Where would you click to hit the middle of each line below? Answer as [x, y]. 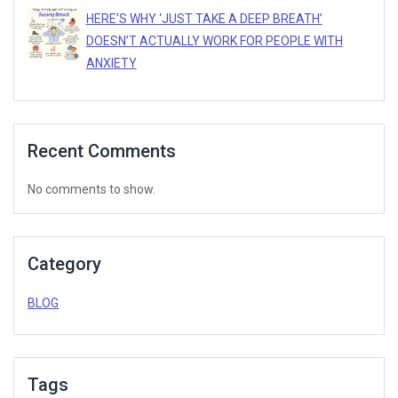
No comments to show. [92, 190]
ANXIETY [111, 64]
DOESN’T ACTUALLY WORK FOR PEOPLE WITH [214, 41]
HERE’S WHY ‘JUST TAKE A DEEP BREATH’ [204, 19]
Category [64, 264]
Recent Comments [102, 151]
